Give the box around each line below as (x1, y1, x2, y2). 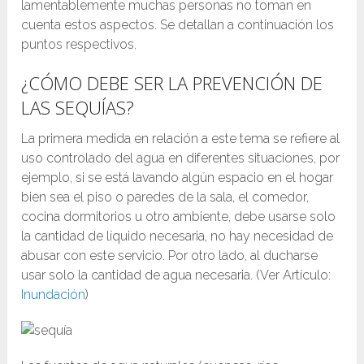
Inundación (21, 287, 86, 303)
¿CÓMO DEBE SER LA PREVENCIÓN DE (21, 71, 323, 96)
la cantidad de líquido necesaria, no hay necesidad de (21, 228, 334, 245)
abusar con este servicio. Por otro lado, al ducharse (21, 248, 318, 264)
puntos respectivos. (21, 37, 137, 53)
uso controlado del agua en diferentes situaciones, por (21, 150, 340, 167)
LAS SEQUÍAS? (21, 95, 135, 120)
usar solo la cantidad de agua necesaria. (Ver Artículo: (21, 267, 331, 284)
